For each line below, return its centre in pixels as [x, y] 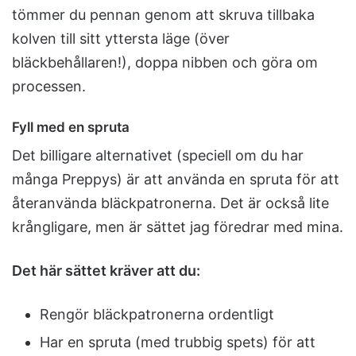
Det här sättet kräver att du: [106, 270]
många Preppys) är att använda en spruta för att [176, 179]
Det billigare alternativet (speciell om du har [158, 155]
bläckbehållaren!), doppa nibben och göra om [165, 63]
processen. [49, 87]
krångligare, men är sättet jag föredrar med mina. [178, 226]
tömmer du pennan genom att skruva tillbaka [163, 15]
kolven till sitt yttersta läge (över [121, 39]
